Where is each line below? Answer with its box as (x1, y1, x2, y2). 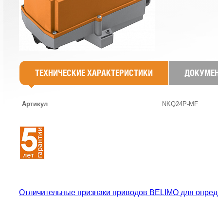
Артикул (22, 100, 48, 108)
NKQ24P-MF (162, 100, 198, 108)
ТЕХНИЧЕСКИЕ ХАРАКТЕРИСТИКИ (35, 68, 153, 78)
